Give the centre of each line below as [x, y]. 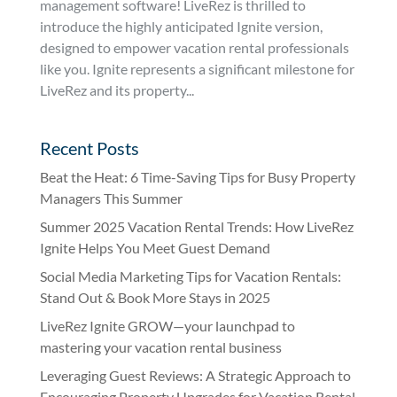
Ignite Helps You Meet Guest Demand [155, 248]
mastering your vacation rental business [160, 347]
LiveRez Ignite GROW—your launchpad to [167, 326]
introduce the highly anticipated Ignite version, [181, 26]
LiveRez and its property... [117, 90]
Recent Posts [89, 148]
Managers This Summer [111, 198]
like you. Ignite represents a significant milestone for [197, 69]
